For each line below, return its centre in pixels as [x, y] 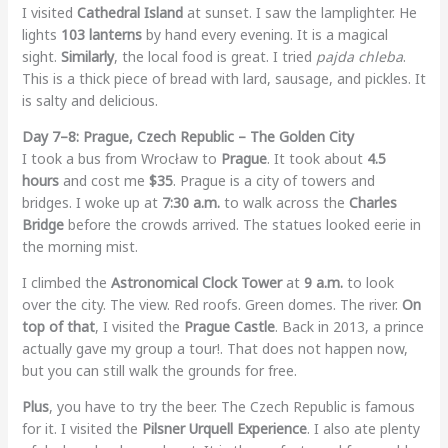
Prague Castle [229, 326]
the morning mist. [79, 246]
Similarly [87, 56]
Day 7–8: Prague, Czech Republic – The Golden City [187, 136]
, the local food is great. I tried [214, 56]
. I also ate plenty [363, 428]
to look [368, 282]
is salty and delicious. [89, 100]
